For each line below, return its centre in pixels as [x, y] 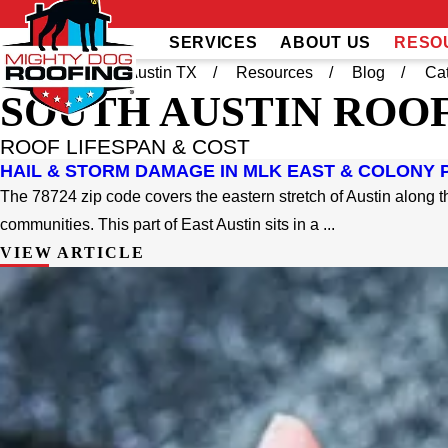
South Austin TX [140, 72]
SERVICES [213, 43]
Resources [275, 72]
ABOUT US [326, 43]
